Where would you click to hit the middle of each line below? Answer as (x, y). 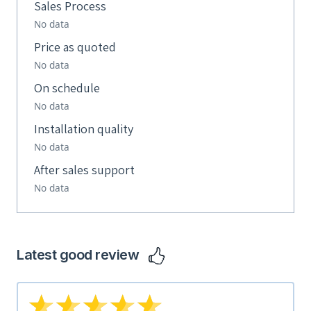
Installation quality (84, 129)
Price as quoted (75, 47)
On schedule (67, 88)
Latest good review (79, 255)
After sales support (84, 170)
